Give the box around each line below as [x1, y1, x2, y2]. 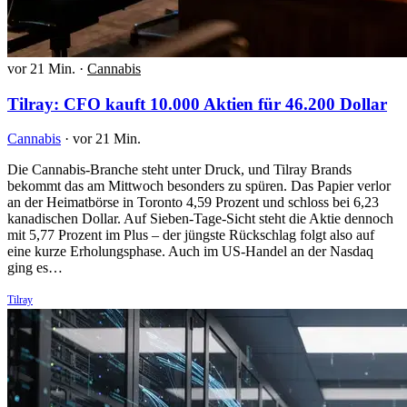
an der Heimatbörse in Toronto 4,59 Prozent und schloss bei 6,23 [7, 194, 379, 211]
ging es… [7, 260, 63, 276]
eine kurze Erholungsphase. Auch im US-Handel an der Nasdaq [7, 243, 373, 260]
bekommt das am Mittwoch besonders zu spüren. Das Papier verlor [7, 178, 391, 194]
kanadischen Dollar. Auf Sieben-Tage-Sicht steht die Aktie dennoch [7, 211, 393, 227]
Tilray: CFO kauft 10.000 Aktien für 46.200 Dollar [7, 94, 387, 114]
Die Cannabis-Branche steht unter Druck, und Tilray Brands [7, 162, 352, 178]
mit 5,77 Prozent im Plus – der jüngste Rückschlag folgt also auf [7, 227, 374, 243]
